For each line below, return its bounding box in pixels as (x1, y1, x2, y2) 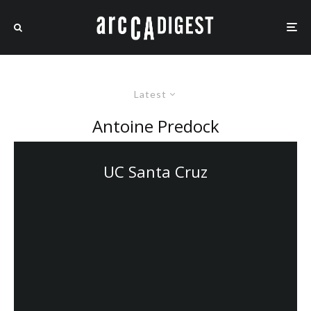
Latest (134, 87, 167, 100)
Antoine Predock (92, 114, 219, 137)
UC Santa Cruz (103, 160, 208, 182)
